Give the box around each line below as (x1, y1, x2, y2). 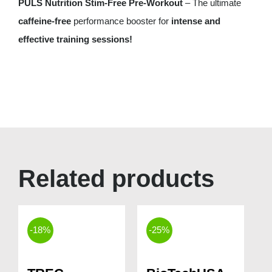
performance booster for (70, 15, 171, 26)
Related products (18, 165, 214, 192)
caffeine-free (18, 15, 71, 26)
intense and (171, 15, 220, 26)
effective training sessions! (18, 33, 132, 44)
